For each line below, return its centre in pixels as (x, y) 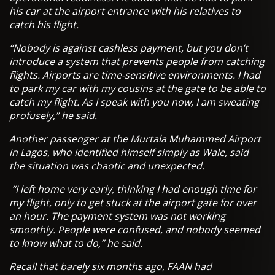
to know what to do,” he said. (76, 243)
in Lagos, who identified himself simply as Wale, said (129, 153)
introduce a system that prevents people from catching (137, 62)
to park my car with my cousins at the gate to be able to (137, 89)
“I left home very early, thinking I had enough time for (133, 189)
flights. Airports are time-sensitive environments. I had (135, 75)
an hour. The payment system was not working (117, 216)
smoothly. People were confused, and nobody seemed (135, 230)
